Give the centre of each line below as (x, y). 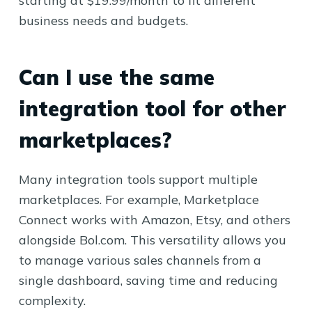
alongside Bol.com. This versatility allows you (152, 240)
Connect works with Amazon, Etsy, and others (154, 220)
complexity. (52, 301)
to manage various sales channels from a (140, 260)
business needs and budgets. (103, 21)
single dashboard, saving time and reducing (148, 280)
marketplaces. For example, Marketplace (139, 200)
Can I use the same (116, 77)
